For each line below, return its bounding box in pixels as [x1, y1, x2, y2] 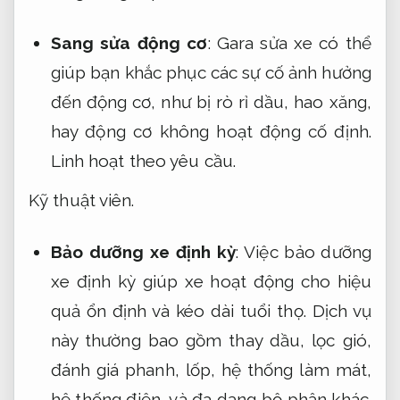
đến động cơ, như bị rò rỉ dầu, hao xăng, [50, 91, 371, 112]
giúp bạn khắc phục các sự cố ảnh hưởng [50, 62, 371, 82]
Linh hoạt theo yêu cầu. [50, 150, 236, 171]
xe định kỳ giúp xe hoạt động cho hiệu [50, 271, 371, 291]
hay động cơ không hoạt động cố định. [50, 121, 371, 141]
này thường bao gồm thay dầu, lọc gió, [50, 329, 371, 350]
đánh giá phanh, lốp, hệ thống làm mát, [50, 359, 371, 379]
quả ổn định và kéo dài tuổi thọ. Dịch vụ [50, 300, 371, 321]
